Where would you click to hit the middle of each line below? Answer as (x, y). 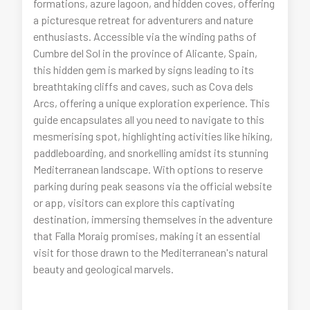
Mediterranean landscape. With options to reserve (148, 170)
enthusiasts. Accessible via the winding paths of (145, 37)
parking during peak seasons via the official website (153, 186)
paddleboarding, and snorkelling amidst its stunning (151, 153)
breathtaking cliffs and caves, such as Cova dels (144, 86)
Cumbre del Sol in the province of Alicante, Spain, (146, 53)
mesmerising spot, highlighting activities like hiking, (153, 136)
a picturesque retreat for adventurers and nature (144, 20)
